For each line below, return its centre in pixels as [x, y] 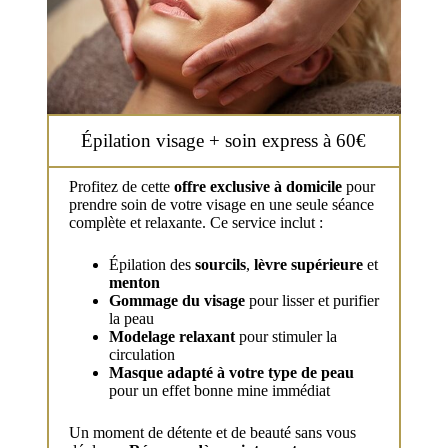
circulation [141, 355]
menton [134, 283]
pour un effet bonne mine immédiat [219, 391]
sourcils [220, 265]
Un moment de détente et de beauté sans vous [212, 433]
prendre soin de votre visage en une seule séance [221, 205]
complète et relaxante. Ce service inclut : [195, 223]
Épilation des [151, 265]
